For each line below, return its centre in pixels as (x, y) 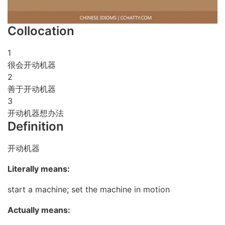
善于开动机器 (32, 89)
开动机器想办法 (36, 113)
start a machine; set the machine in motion (89, 189)
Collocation (41, 31)
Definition (36, 126)
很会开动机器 (32, 65)
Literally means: (39, 168)
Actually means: (39, 210)
